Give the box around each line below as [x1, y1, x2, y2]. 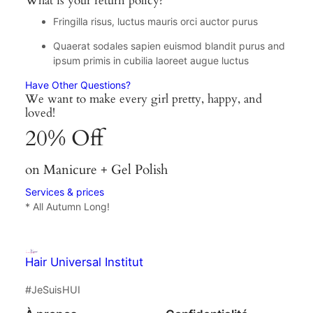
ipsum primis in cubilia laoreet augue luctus [52, 54, 249, 66]
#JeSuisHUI [24, 284, 80, 296]
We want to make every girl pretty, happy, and [24, 90, 262, 107]
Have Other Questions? [24, 78, 131, 91]
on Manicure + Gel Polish [24, 161, 168, 179]
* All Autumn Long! [24, 200, 110, 212]
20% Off [24, 124, 103, 154]
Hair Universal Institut [24, 254, 143, 269]
